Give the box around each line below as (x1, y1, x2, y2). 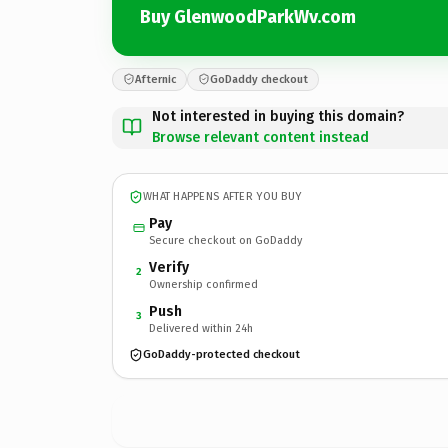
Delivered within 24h (149, 321, 253, 335)
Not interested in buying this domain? (152, 107, 404, 125)
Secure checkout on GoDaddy (149, 233, 302, 247)
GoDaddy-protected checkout (143, 348, 300, 361)
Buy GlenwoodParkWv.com (140, 6, 356, 28)
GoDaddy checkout (210, 72, 308, 86)
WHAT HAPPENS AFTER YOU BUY (143, 190, 302, 203)
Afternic (135, 72, 176, 86)
